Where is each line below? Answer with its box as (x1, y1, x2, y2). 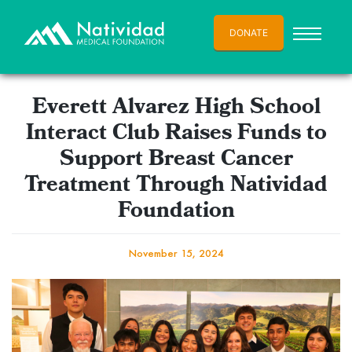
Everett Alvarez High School (31, 90, 321, 127)
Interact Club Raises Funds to (25, 115, 327, 153)
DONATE (229, 27, 268, 38)
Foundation (117, 193, 235, 231)
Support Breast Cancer (59, 141, 293, 179)
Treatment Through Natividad (24, 167, 328, 205)
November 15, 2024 (128, 247, 224, 260)
